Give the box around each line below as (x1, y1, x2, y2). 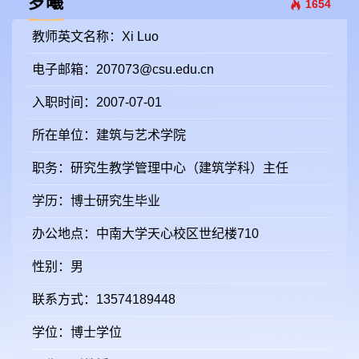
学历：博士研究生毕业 (32, 194, 160, 208)
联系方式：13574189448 (32, 292, 175, 306)
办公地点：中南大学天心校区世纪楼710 (32, 227, 259, 240)
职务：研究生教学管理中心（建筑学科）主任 (32, 161, 288, 175)
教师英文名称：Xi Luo (32, 30, 159, 43)
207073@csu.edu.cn (96, 63, 214, 76)
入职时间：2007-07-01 (32, 95, 162, 109)
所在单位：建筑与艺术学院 (32, 128, 186, 142)
